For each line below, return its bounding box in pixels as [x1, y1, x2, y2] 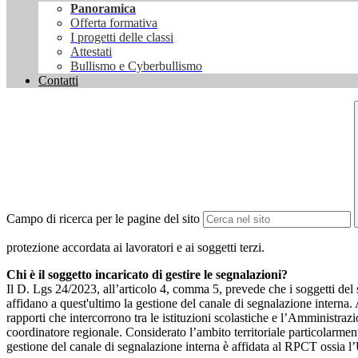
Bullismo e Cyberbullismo [70, 59, 202, 74]
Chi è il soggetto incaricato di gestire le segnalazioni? [6, 268, 288, 282]
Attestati [70, 45, 112, 59]
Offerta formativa [70, 16, 157, 30]
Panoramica [70, 2, 136, 16]
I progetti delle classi [70, 30, 173, 45]
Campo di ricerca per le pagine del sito [6, 212, 200, 226]
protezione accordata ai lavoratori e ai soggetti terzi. [6, 241, 265, 255]
